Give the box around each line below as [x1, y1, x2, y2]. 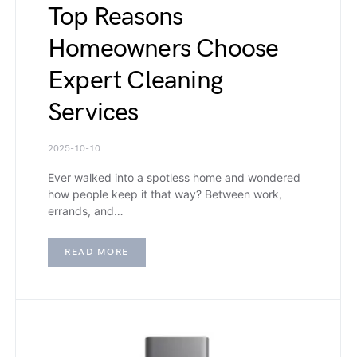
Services [48, 96, 139, 128]
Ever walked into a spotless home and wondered [48, 170, 300, 184]
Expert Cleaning [48, 65, 222, 96]
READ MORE [65, 245, 129, 258]
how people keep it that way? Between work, [48, 186, 282, 201]
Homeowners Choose [48, 33, 279, 65]
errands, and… [48, 203, 124, 218]
